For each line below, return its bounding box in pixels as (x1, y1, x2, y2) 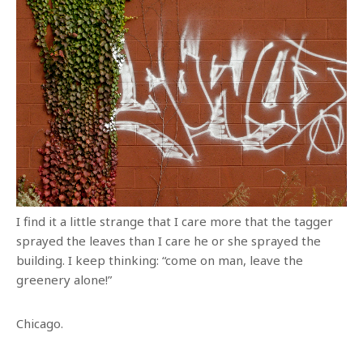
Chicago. (16, 315, 63, 331)
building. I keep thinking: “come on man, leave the (16, 252, 303, 268)
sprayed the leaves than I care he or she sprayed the (16, 233, 321, 249)
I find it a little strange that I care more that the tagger (16, 213, 333, 229)
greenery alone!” (16, 271, 112, 288)
